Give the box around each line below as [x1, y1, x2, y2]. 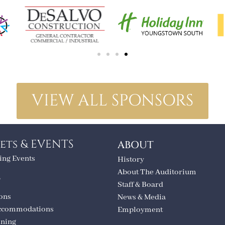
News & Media [118, 192, 166, 202]
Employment [118, 204, 163, 215]
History [118, 154, 144, 165]
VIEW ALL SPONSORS [32, 89, 193, 111]
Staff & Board [118, 179, 163, 190]
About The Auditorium [118, 167, 196, 177]
